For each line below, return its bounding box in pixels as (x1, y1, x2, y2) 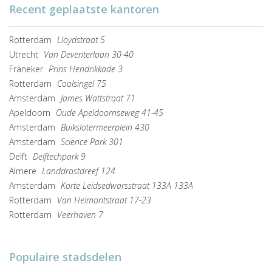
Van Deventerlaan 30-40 (44, 49, 134, 61)
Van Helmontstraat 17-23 (57, 194, 151, 206)
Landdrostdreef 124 (42, 165, 115, 177)
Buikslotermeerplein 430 (61, 121, 149, 134)
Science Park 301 (61, 136, 123, 148)
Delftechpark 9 (33, 151, 86, 163)
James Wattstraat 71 (61, 92, 135, 104)
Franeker (9, 63, 46, 75)
